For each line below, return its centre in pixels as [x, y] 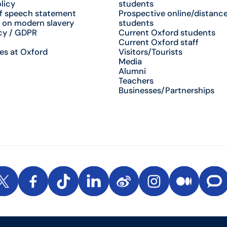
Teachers [136, 81]
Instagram [173, 185]
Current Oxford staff [158, 43]
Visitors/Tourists [150, 52]
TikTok [75, 185]
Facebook [52, 185]
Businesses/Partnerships [166, 91]
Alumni [132, 71]
